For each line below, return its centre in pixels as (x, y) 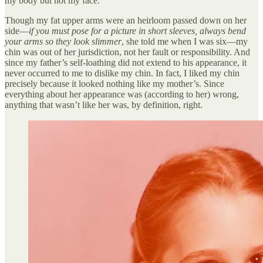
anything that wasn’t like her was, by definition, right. (105, 104)
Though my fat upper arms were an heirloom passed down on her (126, 20)
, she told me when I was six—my (185, 41)
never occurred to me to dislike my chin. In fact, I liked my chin (122, 73)
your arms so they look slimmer (63, 41)
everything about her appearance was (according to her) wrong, (122, 94)
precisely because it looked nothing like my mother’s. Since (114, 83)
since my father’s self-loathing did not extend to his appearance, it (126, 62)
